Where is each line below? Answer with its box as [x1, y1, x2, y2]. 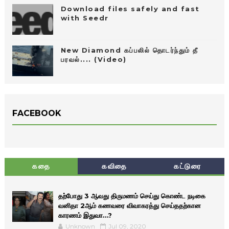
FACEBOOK [12, 108, 61, 118]
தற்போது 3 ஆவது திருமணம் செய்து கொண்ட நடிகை [58, 191, 205, 200]
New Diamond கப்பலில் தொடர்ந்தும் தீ [60, 45, 198, 54]
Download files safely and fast [60, 4, 200, 13]
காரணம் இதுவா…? [58, 211, 112, 219]
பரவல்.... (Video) [60, 55, 127, 63]
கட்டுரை [174, 161, 201, 171]
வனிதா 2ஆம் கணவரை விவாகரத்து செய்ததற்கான [58, 201, 201, 210]
